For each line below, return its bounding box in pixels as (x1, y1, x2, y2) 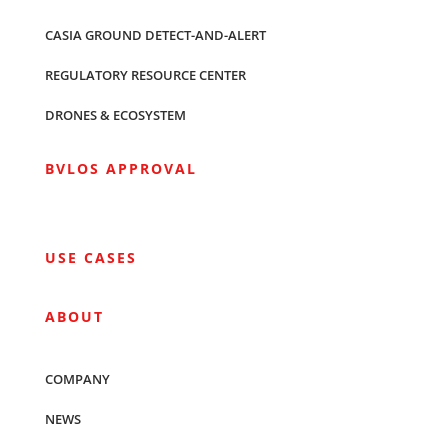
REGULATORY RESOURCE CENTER (44, 65, 246, 84)
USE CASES (44, 247, 137, 267)
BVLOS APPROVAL (44, 158, 197, 178)
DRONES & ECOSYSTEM (44, 105, 186, 124)
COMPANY (44, 369, 110, 388)
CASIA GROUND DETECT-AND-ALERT (44, 25, 266, 44)
